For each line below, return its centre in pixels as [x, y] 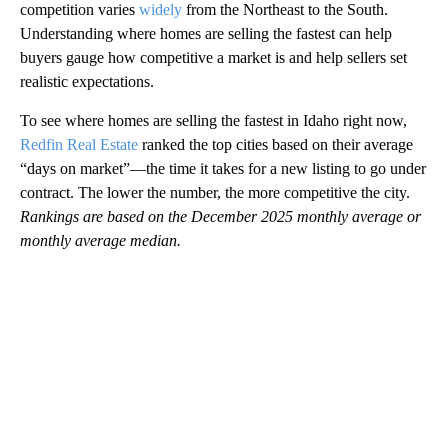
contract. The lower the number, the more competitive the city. [215, 192]
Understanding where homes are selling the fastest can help [206, 33]
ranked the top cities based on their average [275, 144]
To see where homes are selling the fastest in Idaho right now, [213, 120]
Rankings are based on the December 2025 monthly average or [220, 216]
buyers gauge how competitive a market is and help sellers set [213, 57]
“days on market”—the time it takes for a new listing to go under [223, 168]
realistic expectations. [87, 81]
